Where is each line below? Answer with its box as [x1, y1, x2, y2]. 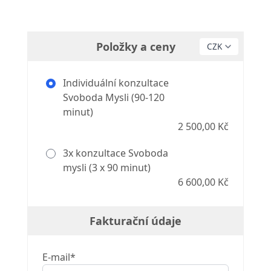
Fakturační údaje [90, 214, 181, 229]
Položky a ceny [96, 39, 175, 54]
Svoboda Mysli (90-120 [62, 91, 165, 105]
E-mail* [42, 250, 76, 264]
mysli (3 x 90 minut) [62, 161, 151, 175]
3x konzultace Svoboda [60, 146, 168, 160]
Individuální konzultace [60, 76, 169, 90]
